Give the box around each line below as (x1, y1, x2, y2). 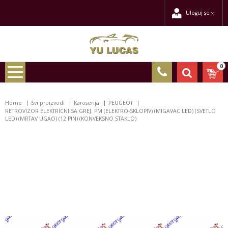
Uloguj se (186, 9, 211, 16)
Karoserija (74, 99, 99, 107)
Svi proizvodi (31, 99, 65, 107)
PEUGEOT (108, 99, 133, 107)
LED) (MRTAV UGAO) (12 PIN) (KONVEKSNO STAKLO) (5, 115, 136, 123)
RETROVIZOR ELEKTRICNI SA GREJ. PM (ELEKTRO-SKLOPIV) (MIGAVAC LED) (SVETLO (5, 107, 216, 115)
